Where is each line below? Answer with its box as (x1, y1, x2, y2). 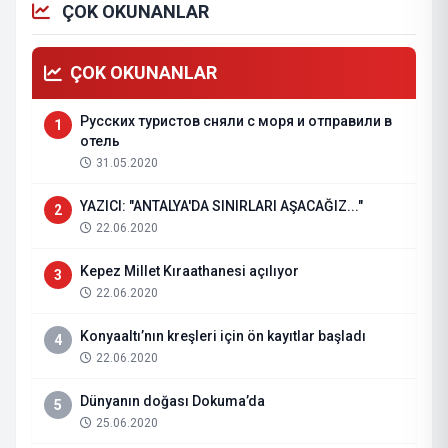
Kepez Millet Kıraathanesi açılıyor (80, 263, 299, 279)
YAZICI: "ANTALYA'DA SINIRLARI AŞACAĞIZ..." (80, 198, 363, 214)
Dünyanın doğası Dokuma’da (80, 393, 265, 409)
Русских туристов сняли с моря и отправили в (80, 113, 392, 129)
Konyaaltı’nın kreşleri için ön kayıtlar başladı (80, 328, 366, 344)
